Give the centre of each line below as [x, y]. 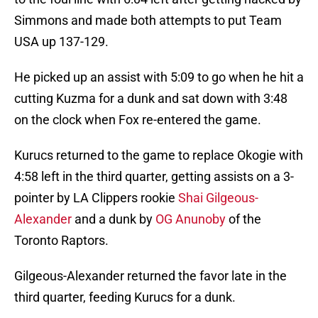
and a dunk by [114, 219]
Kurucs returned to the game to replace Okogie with [159, 155]
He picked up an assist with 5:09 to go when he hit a [159, 77]
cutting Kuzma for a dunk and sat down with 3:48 [151, 99]
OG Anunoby [191, 219]
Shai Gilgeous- [218, 198]
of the [243, 219]
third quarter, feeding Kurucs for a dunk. [125, 297]
